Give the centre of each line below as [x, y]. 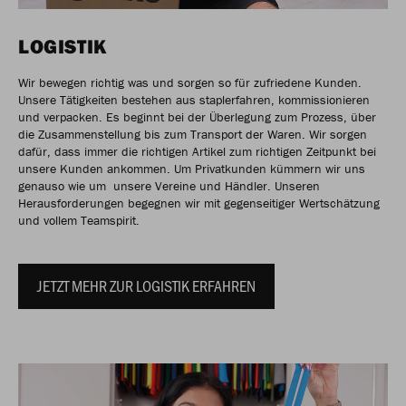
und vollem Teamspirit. [79, 221]
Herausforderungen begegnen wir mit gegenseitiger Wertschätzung [199, 203]
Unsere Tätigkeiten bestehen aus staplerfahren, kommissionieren [194, 100]
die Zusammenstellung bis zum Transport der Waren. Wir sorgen [193, 135]
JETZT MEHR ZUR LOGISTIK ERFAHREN [146, 286]
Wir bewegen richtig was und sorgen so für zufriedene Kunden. [190, 83]
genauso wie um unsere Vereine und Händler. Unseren [169, 186]
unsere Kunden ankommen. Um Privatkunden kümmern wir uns [192, 169]
